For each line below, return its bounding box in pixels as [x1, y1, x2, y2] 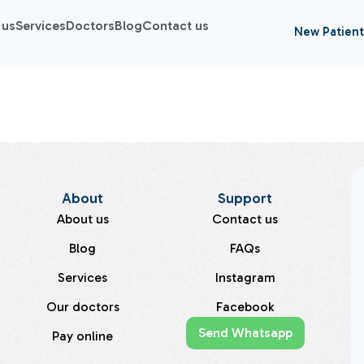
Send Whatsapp [197, 324, 292, 340]
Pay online [52, 327, 114, 344]
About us [56, 210, 109, 227]
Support [218, 188, 273, 207]
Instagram [214, 269, 275, 285]
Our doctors [45, 298, 119, 314]
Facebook [216, 298, 275, 314]
